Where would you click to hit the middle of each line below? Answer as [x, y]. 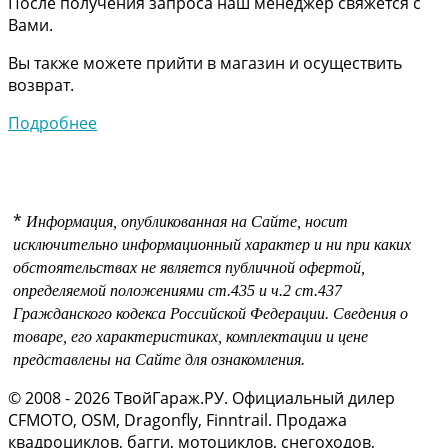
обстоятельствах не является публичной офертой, [189, 267]
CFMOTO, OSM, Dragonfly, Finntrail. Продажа [177, 419]
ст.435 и [239, 290]
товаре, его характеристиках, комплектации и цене [190, 336]
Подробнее [52, 122]
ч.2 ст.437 [306, 290]
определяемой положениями [110, 290]
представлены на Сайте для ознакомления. [159, 359]
